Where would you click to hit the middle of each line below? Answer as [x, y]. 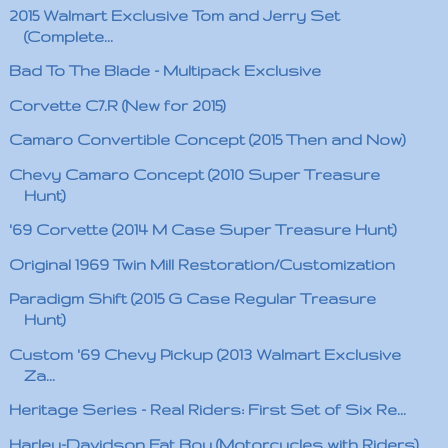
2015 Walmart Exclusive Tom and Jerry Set [174, 15]
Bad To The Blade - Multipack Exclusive [164, 70]
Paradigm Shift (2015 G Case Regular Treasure [192, 298]
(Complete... [68, 36]
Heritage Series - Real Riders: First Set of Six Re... [207, 409]
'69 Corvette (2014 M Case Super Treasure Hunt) [202, 229]
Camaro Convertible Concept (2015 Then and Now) [207, 139]
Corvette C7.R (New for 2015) [117, 105]
